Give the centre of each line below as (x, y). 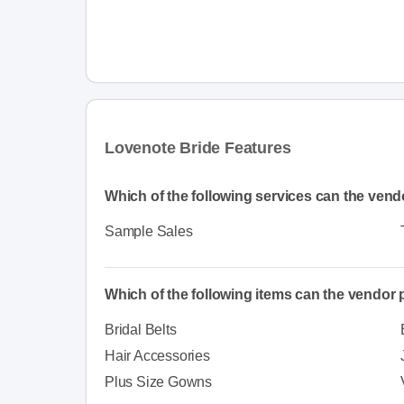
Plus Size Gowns (158, 381)
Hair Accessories (157, 355)
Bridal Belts (141, 329)
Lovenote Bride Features (198, 147)
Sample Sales (149, 231)
